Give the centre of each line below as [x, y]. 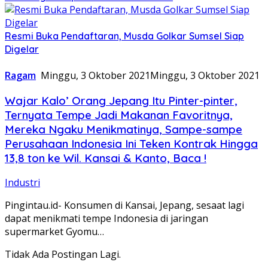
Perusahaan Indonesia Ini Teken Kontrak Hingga [131, 143]
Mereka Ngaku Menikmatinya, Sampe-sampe [124, 129]
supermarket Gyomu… [54, 232]
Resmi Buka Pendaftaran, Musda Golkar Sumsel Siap [124, 36]
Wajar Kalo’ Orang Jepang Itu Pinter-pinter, [121, 100]
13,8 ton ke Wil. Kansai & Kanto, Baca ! [106, 158]
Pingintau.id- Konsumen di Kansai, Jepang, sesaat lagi [124, 205]
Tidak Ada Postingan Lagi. [63, 255]
